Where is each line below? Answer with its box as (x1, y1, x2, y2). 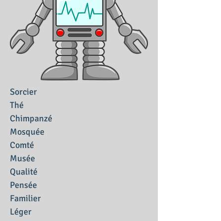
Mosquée (10, 126, 44, 137)
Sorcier (10, 86, 37, 97)
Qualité (10, 166, 37, 177)
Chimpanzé (10, 113, 52, 124)
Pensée (10, 180, 37, 190)
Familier (10, 193, 41, 204)
